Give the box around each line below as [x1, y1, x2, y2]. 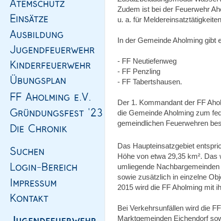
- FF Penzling [117, 67, 160, 75]
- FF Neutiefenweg [117, 57, 177, 65]
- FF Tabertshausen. [117, 77, 182, 86]
